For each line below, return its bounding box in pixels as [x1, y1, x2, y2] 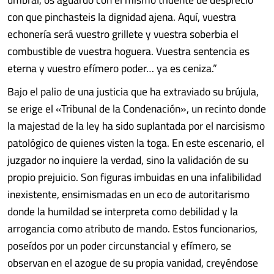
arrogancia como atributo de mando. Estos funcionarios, [7, 218, 257, 239]
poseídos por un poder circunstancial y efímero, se [7, 235, 231, 256]
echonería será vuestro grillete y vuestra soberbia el [7, 24, 239, 44]
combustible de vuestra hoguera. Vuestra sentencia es [7, 41, 250, 61]
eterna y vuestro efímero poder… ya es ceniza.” [7, 58, 217, 78]
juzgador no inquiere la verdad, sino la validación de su [7, 150, 248, 170]
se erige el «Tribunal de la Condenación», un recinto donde [7, 98, 266, 119]
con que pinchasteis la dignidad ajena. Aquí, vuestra [7, 7, 236, 27]
